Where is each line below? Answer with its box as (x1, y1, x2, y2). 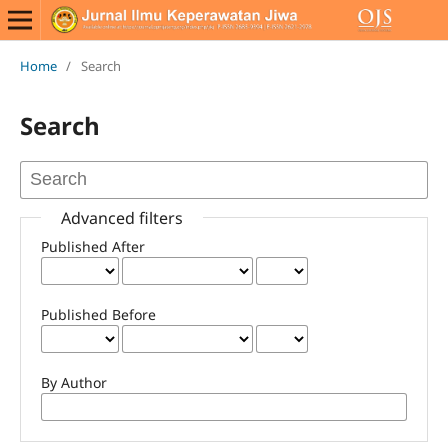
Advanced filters (60, 206, 183, 229)
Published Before (40, 304, 156, 324)
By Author (40, 372, 107, 392)
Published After (40, 236, 145, 256)
